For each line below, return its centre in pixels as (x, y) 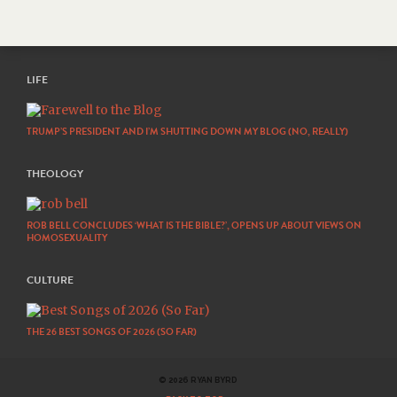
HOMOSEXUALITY (67, 238)
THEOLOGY (55, 174)
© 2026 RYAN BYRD (198, 380)
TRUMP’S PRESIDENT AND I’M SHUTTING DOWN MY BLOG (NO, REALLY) (187, 132)
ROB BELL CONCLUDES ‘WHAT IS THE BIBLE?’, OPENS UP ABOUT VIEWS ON (194, 226)
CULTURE (50, 280)
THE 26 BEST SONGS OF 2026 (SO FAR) (112, 332)
